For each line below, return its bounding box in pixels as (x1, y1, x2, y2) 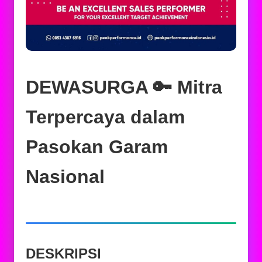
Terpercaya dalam (26, 106, 185, 127)
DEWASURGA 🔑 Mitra (26, 77, 222, 98)
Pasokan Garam (26, 136, 168, 157)
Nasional (26, 166, 105, 187)
